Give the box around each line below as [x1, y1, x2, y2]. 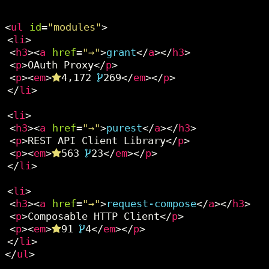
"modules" [47, 21, 101, 33]
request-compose [106, 198, 196, 210]
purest [106, 122, 142, 134]
